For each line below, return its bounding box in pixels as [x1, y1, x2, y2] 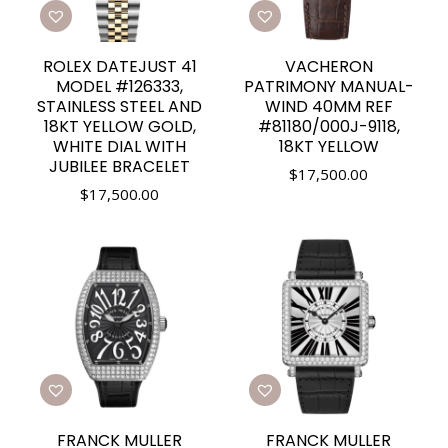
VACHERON [284, 55, 373, 78]
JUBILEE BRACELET [49, 155, 190, 178]
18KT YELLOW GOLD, [43, 115, 196, 138]
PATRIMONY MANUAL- [243, 75, 414, 98]
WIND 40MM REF [264, 95, 393, 118]
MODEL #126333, [56, 75, 183, 98]
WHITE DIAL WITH [53, 135, 186, 158]
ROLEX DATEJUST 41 [42, 55, 197, 78]
